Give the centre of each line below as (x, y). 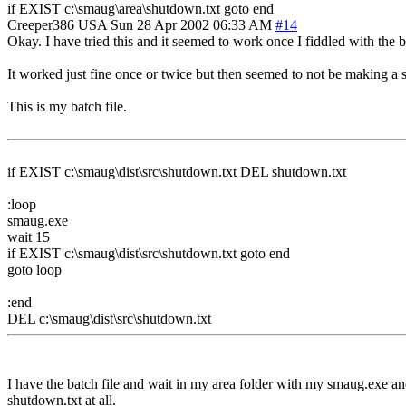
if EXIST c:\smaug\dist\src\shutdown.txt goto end (149, 253)
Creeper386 (41, 24)
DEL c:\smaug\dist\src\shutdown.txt (109, 318)
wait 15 (29, 237)
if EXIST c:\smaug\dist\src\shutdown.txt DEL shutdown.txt (177, 171)
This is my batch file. (67, 106)
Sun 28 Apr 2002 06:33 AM (191, 24)
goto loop (34, 269)
